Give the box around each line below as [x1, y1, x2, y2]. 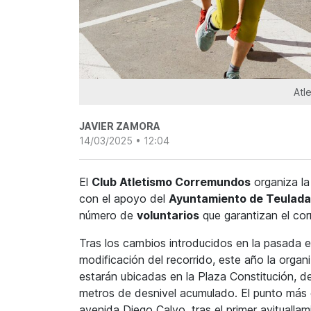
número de [79, 208, 137, 223]
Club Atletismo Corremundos [92, 175, 251, 190]
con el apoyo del [79, 192, 169, 206]
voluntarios [137, 208, 199, 223]
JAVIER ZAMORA [79, 120, 160, 133]
